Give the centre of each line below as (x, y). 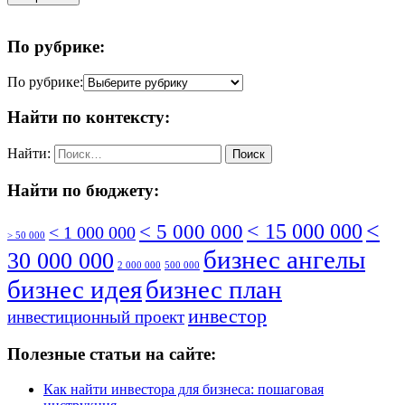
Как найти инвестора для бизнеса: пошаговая (184, 389)
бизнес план (214, 289)
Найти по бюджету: (83, 190)
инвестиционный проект (96, 317)
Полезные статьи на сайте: (112, 354)
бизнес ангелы (284, 259)
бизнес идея (75, 289)
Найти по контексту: (89, 118)
